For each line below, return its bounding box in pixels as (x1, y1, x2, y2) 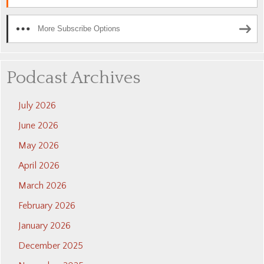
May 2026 (18, 140, 59, 151)
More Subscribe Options (38, 24, 120, 34)
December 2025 (18, 240, 83, 252)
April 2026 (18, 160, 60, 171)
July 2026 (18, 100, 56, 111)
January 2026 (18, 220, 71, 232)
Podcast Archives (6, 68, 140, 88)
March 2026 (18, 180, 67, 192)
